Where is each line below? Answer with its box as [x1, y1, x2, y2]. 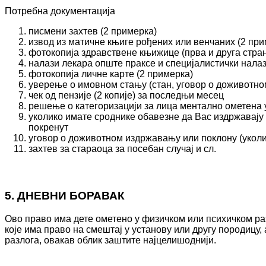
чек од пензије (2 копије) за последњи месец [28, 90, 224, 100]
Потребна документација [5, 5, 115, 16]
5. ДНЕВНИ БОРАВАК [5, 189, 125, 202]
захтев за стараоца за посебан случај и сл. [28, 143, 216, 154]
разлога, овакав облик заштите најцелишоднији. [5, 235, 216, 245]
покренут [28, 122, 68, 132]
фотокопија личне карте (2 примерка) [28, 68, 193, 79]
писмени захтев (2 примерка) [28, 26, 157, 36]
